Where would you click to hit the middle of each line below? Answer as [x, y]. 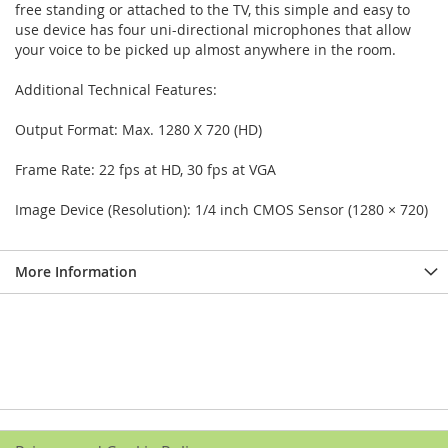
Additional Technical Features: [116, 89]
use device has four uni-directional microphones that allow [213, 29]
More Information [76, 271]
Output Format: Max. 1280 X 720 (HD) [138, 129]
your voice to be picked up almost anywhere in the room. [205, 49]
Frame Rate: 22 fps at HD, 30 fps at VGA [145, 169]
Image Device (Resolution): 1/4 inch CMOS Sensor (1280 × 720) [221, 209]
